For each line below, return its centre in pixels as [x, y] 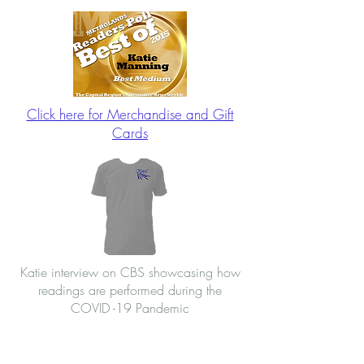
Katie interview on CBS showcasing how [130, 272]
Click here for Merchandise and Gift [130, 114]
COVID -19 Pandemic [130, 308]
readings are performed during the [130, 290]
